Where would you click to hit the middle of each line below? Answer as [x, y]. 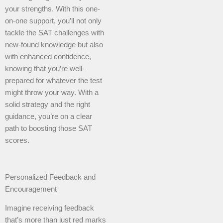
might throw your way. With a [52, 92]
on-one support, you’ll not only [53, 21]
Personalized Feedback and [50, 177]
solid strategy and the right [48, 104]
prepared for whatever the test [54, 80]
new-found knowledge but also [54, 45]
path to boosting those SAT [49, 128]
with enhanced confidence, [48, 56]
